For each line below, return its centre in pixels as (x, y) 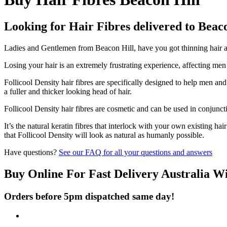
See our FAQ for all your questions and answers (136, 152)
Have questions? (31, 152)
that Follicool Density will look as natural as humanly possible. (104, 135)
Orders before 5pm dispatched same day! (89, 196)
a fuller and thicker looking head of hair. (68, 91)
